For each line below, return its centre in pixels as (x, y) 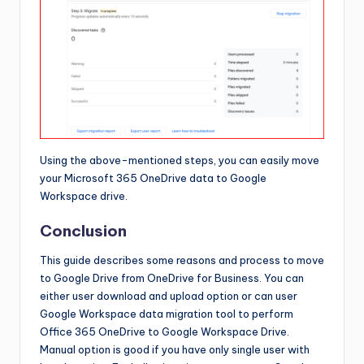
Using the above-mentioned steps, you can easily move (180, 160)
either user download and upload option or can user (169, 296)
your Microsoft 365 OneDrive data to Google (153, 178)
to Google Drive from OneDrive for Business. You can (172, 278)
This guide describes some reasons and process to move (182, 260)
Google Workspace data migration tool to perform (167, 314)
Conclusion (83, 231)
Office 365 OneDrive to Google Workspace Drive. (165, 332)
